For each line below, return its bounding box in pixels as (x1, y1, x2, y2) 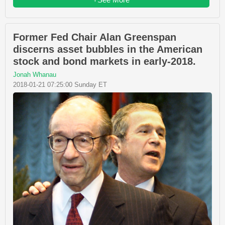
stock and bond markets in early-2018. (13, 56, 196, 67)
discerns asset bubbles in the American (13, 44, 202, 55)
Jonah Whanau (13, 71, 56, 79)
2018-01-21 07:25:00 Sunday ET (13, 81, 107, 89)
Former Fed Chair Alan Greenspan (13, 32, 176, 43)
